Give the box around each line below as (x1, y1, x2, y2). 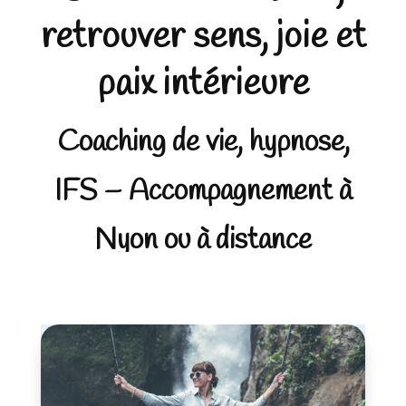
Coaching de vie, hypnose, (56, 123, 350, 162)
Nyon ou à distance (94, 221, 312, 260)
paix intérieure (97, 61, 309, 109)
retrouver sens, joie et (40, 14, 366, 62)
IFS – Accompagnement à (54, 172, 352, 211)
